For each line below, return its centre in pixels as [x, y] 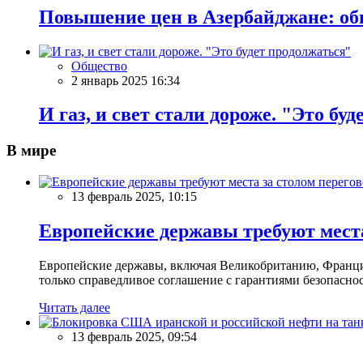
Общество [99, 66]
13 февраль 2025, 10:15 [134, 197]
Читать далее [75, 307]
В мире [31, 151]
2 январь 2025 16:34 [126, 80]
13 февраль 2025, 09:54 [134, 336]
